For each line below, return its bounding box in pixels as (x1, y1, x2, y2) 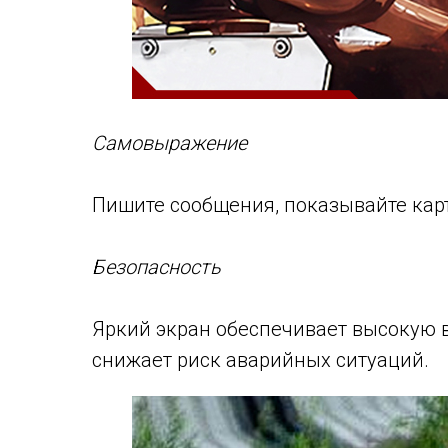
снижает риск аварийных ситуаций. (92, 348, 429, 372)
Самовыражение (92, 131, 247, 155)
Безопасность (92, 255, 221, 279)
